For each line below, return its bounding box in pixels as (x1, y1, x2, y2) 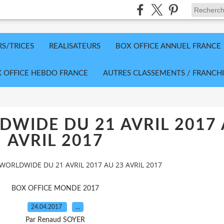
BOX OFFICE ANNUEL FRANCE (115, 42, 221, 50)
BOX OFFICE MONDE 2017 (11, 184, 99, 192)
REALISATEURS (49, 42, 100, 50)
